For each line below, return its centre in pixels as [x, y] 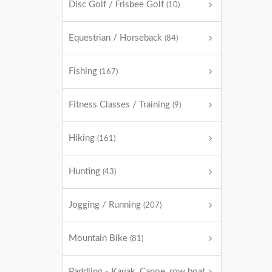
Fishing [84, 71]
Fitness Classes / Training [121, 105]
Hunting [86, 172]
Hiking [83, 138]
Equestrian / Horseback [117, 38]
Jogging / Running [106, 205]
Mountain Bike [99, 238]
